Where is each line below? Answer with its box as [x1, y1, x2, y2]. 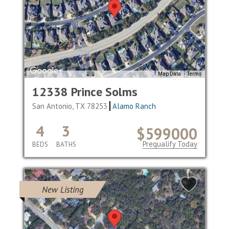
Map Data [157, 71, 181, 77]
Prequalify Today [142, 139, 197, 149]
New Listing [41, 184, 84, 195]
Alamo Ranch [112, 101, 156, 111]
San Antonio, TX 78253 [32, 101, 109, 111]
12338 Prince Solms [32, 84, 138, 100]
